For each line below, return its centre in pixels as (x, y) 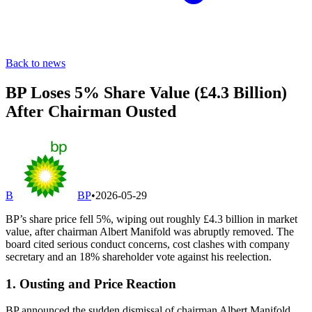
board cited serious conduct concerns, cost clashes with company (148, 244)
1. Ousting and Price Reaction (91, 283)
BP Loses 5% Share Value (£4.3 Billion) (146, 92)
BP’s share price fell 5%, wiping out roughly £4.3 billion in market (151, 219)
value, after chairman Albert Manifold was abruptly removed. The (150, 231)
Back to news (36, 63)
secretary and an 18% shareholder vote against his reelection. (139, 256)
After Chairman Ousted (91, 111)
